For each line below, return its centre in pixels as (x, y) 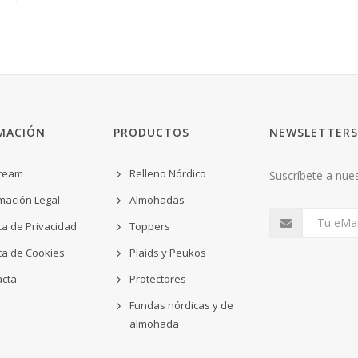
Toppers (149, 227)
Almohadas (157, 200)
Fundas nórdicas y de (181, 306)
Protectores (157, 279)
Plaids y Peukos (167, 253)
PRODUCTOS (151, 133)
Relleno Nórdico (167, 174)
